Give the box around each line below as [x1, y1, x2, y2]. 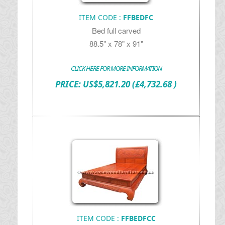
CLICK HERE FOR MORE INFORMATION [70, 64, 162, 73]
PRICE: [55, 78, 83, 90]
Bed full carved [91, 25, 141, 36]
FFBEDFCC [121, 213, 156, 223]
